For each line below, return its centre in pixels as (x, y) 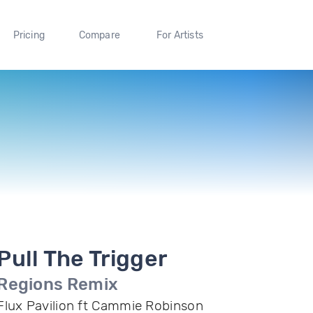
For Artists (180, 35)
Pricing (29, 35)
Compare (100, 35)
